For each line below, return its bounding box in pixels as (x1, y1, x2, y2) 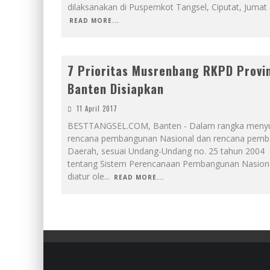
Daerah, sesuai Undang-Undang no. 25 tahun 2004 (67, 145, 265, 157)
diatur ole (67, 171, 104, 182)
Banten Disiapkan (67, 80, 164, 98)
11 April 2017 (77, 104, 118, 113)
